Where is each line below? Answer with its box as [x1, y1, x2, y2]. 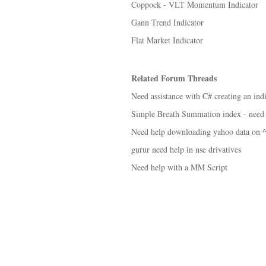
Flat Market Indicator [131, 34, 203, 46]
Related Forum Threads [131, 72, 217, 84]
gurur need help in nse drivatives [131, 144, 241, 155]
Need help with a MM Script [131, 161, 227, 173]
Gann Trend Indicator [131, 17, 204, 28]
